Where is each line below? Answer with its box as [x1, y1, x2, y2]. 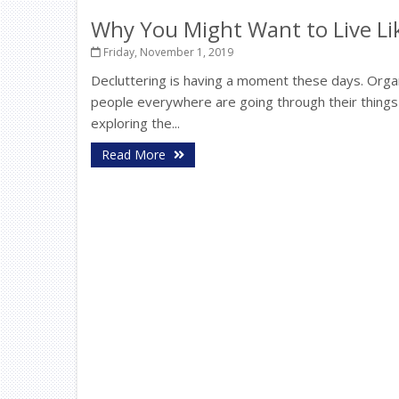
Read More [102, 146, 169, 163]
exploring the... [91, 114, 180, 132]
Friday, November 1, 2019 [101, 45, 233, 60]
